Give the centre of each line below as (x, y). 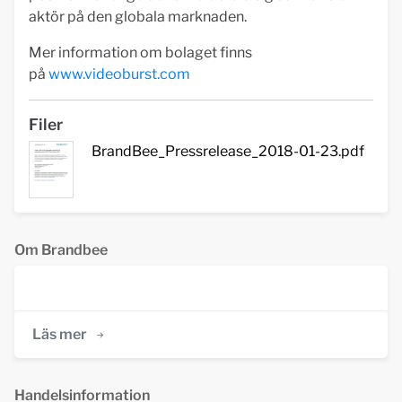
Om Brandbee (61, 249)
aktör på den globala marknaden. (138, 17)
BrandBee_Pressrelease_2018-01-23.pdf (228, 151)
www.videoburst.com (118, 74)
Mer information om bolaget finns (140, 52)
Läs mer (60, 334)
